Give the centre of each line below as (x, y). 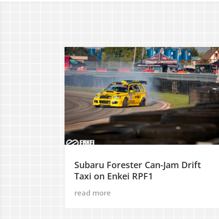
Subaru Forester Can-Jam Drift (138, 165)
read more (93, 193)
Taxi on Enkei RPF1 (114, 176)
